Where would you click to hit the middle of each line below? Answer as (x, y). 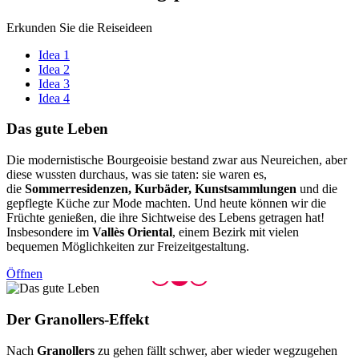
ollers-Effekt (109, 319)
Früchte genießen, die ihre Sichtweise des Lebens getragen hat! (165, 218)
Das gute (35, 129)
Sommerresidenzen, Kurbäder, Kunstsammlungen (161, 189)
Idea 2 (54, 69)
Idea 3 (54, 83)
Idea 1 (54, 54)
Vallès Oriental (132, 232)
